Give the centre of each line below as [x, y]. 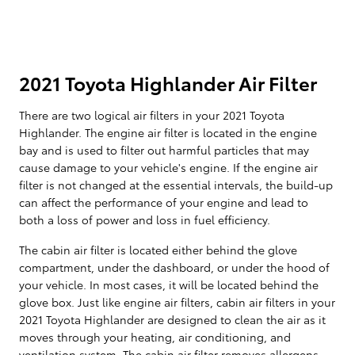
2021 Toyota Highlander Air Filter [168, 82]
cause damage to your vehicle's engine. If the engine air [168, 167]
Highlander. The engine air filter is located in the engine [168, 132]
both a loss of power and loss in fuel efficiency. [145, 219]
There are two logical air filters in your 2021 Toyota [152, 115]
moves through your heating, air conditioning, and [155, 336]
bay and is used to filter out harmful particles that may [164, 149]
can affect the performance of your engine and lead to [164, 202]
